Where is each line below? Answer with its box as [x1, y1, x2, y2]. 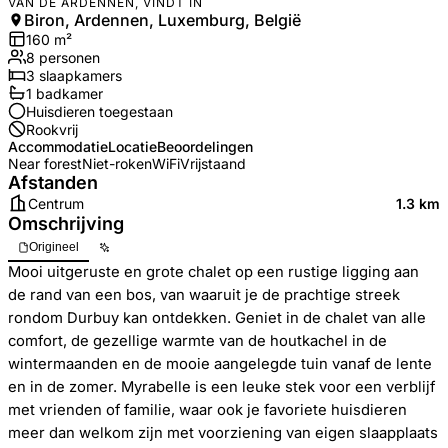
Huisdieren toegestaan [26, 102, 173, 120]
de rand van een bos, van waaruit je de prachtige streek [8, 286, 400, 304]
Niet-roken [82, 155, 152, 172]
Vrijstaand [180, 155, 246, 172]
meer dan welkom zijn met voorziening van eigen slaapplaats [8, 424, 438, 442]
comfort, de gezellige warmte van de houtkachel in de [8, 332, 387, 350]
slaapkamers [35, 66, 122, 84]
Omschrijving [8, 213, 124, 234]
